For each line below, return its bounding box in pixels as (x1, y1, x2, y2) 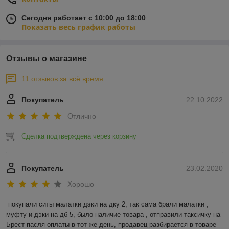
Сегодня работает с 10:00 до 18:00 (21, 14, 146, 22)
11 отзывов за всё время (21, 75, 103, 83)
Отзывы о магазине (6, 54, 87, 63)
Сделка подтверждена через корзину (21, 132, 136, 140)
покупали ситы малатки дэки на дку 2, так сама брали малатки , (8, 200, 209, 209)
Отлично (67, 111, 96, 120)
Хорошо (67, 180, 94, 189)
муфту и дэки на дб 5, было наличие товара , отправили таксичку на (6, 211, 220, 219)
